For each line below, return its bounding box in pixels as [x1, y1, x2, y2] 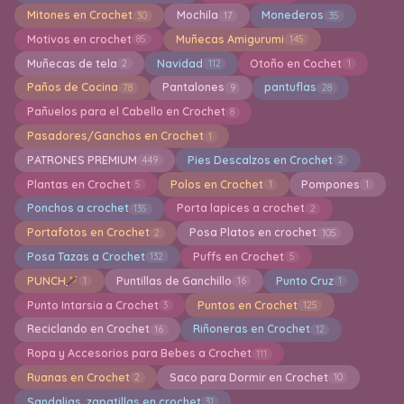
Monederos [262, 8, 325, 23]
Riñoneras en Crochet [192, 322, 310, 336]
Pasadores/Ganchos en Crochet [26, 129, 204, 143]
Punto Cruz [275, 273, 334, 288]
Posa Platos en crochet [188, 225, 317, 240]
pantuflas [264, 80, 317, 95]
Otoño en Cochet [250, 56, 343, 70]
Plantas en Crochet [26, 177, 131, 191]
